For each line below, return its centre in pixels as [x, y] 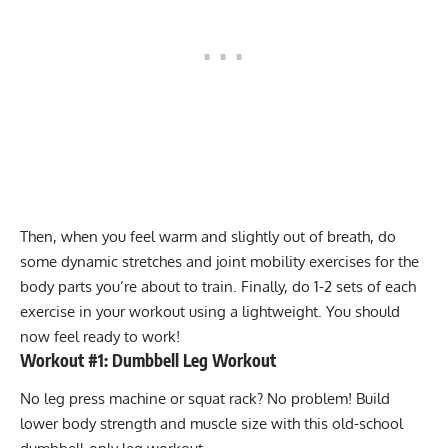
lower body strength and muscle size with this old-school [211, 423]
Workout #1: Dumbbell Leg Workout [148, 360]
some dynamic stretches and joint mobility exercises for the [219, 262]
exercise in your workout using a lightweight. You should [210, 312]
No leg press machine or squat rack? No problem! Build [205, 398]
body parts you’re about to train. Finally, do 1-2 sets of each [218, 287]
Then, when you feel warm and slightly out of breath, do [208, 237]
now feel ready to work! [100, 337]
